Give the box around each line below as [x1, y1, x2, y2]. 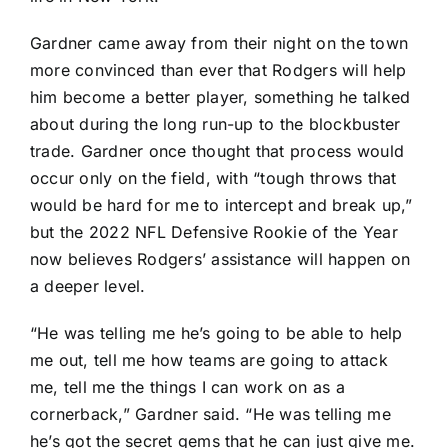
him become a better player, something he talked [30, 87, 411, 108]
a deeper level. [30, 276, 146, 297]
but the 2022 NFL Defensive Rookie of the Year [30, 222, 398, 243]
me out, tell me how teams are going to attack [30, 350, 388, 371]
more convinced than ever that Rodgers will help [30, 60, 407, 81]
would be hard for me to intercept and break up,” [30, 195, 413, 216]
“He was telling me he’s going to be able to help [30, 323, 403, 344]
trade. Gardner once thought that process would [30, 141, 405, 162]
